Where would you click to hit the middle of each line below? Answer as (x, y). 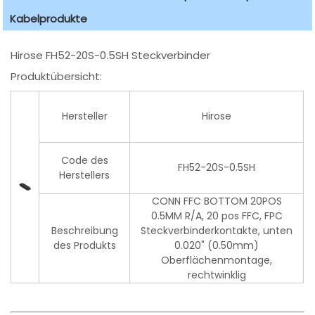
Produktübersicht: (57, 77)
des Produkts (84, 246)
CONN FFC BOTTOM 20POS (217, 201)
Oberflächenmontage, (217, 261)
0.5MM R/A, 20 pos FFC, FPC (217, 216)
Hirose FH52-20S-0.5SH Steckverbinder (111, 56)
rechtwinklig (217, 275)
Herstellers (85, 175)
